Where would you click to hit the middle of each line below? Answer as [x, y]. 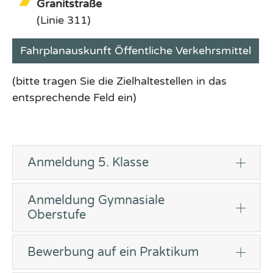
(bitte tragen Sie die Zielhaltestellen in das [119, 81]
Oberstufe [57, 214]
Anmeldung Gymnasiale [96, 200]
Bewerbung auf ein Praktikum [113, 252]
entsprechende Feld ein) [74, 97]
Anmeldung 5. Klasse [88, 162]
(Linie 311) [64, 20]
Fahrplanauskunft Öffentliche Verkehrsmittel [136, 51]
